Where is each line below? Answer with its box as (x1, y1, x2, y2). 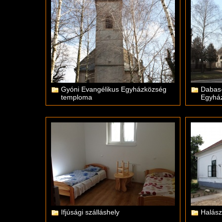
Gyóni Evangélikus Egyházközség (61, 85, 166, 93)
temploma (61, 93, 92, 101)
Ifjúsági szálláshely (61, 208, 119, 216)
